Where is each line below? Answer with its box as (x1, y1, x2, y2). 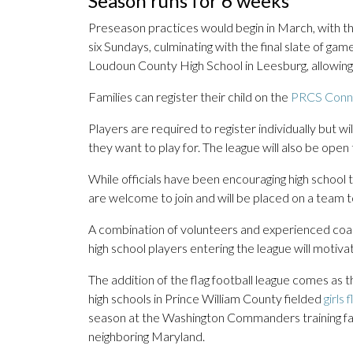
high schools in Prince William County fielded (88, 291, 324, 307)
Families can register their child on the (88, 89, 291, 105)
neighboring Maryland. (88, 329, 205, 344)
